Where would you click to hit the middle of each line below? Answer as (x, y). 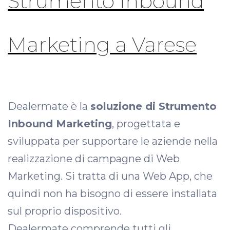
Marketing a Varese (102, 45)
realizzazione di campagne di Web (94, 159)
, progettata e (146, 124)
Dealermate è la (49, 106)
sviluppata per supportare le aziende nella (113, 141)
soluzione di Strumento (154, 106)
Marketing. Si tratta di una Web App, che (110, 176)
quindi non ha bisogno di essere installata (112, 194)
